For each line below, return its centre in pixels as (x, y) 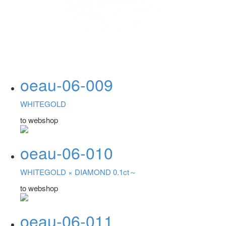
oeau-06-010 (67, 152)
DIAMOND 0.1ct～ (106, 172)
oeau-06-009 (67, 84)
